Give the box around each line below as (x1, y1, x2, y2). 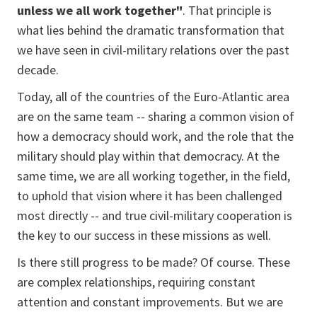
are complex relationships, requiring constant (17, 274, 255, 290)
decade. (17, 62, 59, 78)
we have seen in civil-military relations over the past (17, 42, 289, 58)
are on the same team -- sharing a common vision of (17, 108, 294, 125)
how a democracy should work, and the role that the (17, 128, 294, 144)
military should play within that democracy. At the (17, 148, 279, 164)
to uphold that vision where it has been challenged (17, 188, 282, 204)
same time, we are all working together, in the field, (17, 168, 290, 184)
